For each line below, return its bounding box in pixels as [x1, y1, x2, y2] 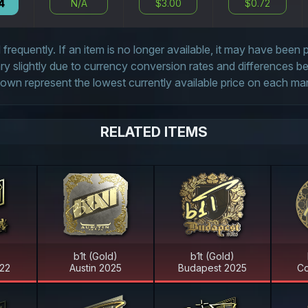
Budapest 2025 [178, 262, 247, 274]
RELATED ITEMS [100, 124, 208, 140]
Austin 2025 [69, 262, 122, 274]
